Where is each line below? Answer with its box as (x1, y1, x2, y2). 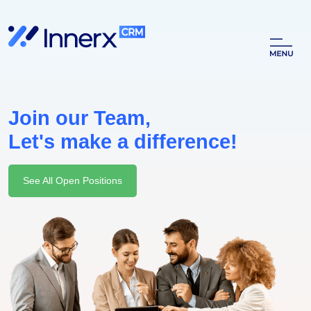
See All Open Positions (23, 175, 122, 186)
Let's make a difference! (8, 131, 237, 153)
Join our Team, (8, 107, 151, 129)
